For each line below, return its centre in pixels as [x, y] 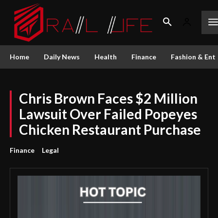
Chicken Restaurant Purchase [110, 129]
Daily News [62, 56]
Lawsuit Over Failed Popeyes [108, 114]
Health [106, 56]
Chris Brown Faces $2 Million [108, 98]
